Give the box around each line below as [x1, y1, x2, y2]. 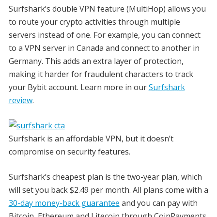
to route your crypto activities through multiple [8, 16, 180, 27]
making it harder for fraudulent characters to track [8, 68, 193, 79]
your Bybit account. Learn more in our [8, 81, 149, 93]
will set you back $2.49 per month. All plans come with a [8, 184, 208, 195]
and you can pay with [119, 197, 198, 208]
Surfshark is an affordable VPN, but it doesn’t [8, 133, 173, 144]
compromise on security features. [8, 146, 132, 157]
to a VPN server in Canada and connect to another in [8, 42, 200, 53]
